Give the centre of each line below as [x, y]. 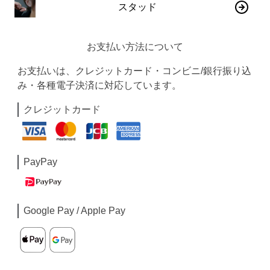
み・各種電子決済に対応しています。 [100, 85]
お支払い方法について [135, 47]
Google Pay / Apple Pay [75, 211]
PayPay [41, 162]
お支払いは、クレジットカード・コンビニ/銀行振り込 [135, 71]
